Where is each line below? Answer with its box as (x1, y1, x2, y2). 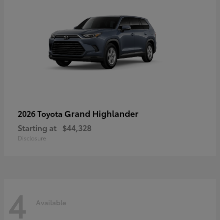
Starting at (18, 121, 56, 133)
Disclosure (18, 133, 46, 142)
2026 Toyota (18, 107, 64, 119)
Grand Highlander (64, 107, 138, 119)
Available (36, 197, 66, 208)
